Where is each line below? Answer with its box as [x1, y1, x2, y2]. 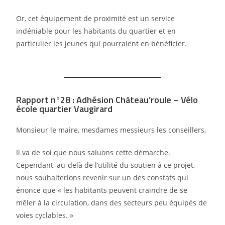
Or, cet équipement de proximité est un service [16, 14, 175, 24]
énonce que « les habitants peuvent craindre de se [16, 185, 188, 195]
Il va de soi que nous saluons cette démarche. [16, 148, 171, 158]
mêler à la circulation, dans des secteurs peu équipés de [16, 198, 207, 208]
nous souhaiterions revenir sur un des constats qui [16, 173, 189, 183]
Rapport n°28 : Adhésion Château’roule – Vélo [16, 93, 198, 107]
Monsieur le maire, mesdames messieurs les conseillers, [16, 125, 206, 135]
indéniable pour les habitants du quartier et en [16, 26, 176, 36]
